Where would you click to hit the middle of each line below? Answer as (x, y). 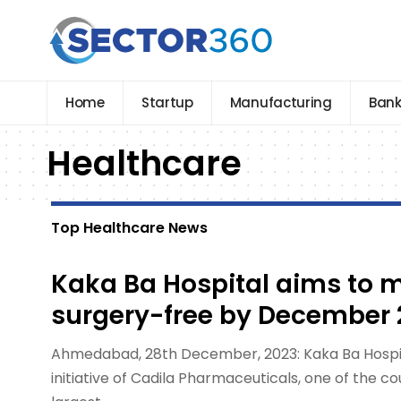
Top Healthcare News (129, 228)
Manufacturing (281, 102)
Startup (167, 102)
